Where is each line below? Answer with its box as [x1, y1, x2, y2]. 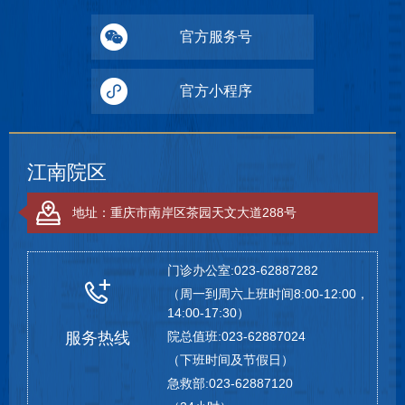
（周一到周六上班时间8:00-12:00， [167, 287, 370, 302]
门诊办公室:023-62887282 [167, 263, 319, 278]
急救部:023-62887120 [167, 376, 294, 391]
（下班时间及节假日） [167, 353, 295, 368]
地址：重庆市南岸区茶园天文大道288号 [72, 205, 297, 221]
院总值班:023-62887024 [167, 329, 306, 344]
